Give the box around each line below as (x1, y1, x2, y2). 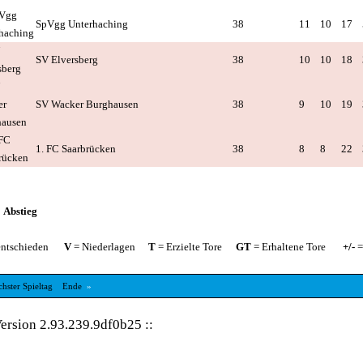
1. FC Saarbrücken (36, 143, 116, 155)
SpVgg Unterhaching (36, 18, 128, 30)
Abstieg (3, 205, 37, 217)
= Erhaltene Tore (251, 241, 326, 253)
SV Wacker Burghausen (36, 98, 139, 110)
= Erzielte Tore (156, 241, 222, 253)
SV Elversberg (36, 53, 98, 66)
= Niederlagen (71, 241, 135, 253)
